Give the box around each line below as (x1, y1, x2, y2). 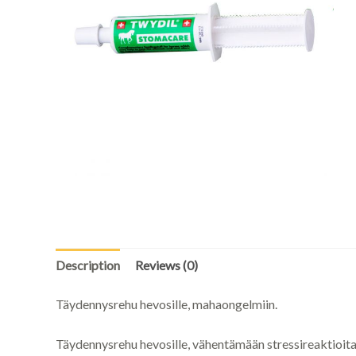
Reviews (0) (134, 257, 198, 273)
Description (55, 257, 120, 273)
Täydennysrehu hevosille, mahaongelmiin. (55, 296, 277, 311)
